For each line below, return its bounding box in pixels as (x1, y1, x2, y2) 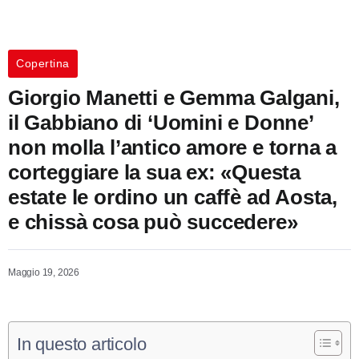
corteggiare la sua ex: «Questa (8, 159, 301, 184)
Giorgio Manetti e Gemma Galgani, (8, 85, 340, 110)
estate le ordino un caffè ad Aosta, (8, 184, 337, 209)
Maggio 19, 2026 (8, 266, 79, 278)
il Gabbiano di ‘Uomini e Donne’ (8, 110, 313, 135)
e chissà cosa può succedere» (8, 209, 298, 234)
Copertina (16, 56, 70, 70)
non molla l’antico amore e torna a (8, 135, 337, 159)
